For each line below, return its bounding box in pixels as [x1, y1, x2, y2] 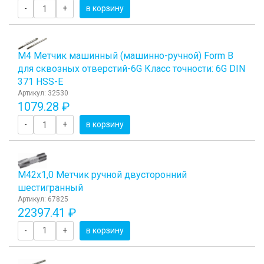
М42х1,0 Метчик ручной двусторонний [18, 169, 187, 180]
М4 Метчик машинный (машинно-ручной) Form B [18, 50, 233, 62]
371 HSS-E [18, 76, 63, 88]
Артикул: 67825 [18, 194, 68, 203]
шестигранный [18, 181, 83, 193]
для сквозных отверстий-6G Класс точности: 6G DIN [18, 63, 245, 75]
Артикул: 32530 [18, 89, 68, 98]
